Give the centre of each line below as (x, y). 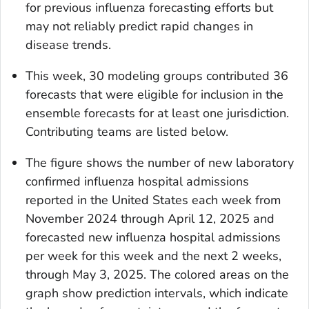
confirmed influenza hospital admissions (137, 181)
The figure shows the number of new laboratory (160, 162)
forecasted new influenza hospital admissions (153, 237)
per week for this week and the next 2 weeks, (153, 256)
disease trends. (68, 44)
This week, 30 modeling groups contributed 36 (157, 76)
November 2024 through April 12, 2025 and (150, 218)
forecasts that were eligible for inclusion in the (154, 94)
